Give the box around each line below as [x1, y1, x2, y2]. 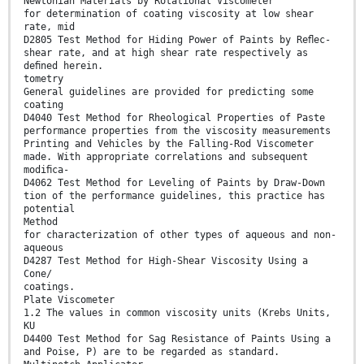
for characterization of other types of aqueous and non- [24, 228, 336, 240]
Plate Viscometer [24, 293, 115, 305]
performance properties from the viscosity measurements [24, 124, 331, 136]
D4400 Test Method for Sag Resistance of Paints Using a [24, 332, 331, 344]
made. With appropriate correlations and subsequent [24, 150, 308, 162]
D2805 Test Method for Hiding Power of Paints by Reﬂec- [24, 33, 331, 45]
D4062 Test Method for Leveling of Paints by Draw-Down [24, 176, 325, 188]
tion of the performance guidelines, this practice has [24, 189, 325, 201]
